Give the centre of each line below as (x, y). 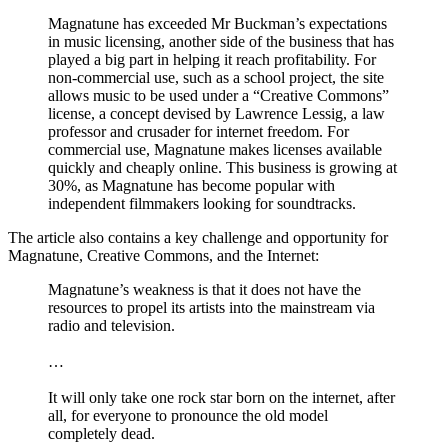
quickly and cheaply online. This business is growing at (222, 167)
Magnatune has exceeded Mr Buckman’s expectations (217, 23)
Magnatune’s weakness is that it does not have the (204, 289)
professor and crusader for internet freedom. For (198, 131)
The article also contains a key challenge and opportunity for (198, 237)
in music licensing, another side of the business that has (221, 41)
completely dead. (101, 433)
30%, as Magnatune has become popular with (191, 185)
